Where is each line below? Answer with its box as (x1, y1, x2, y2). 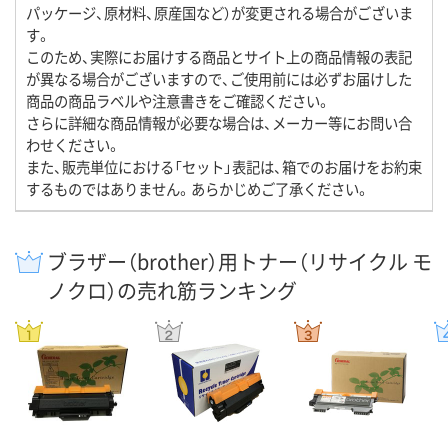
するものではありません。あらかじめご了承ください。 (26, 178, 370, 200)
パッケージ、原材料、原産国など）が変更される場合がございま (26, 2, 413, 24)
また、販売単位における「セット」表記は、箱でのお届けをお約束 (26, 156, 422, 178)
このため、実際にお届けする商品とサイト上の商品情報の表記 (26, 46, 412, 68)
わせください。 (26, 134, 121, 156)
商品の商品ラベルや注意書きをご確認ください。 (26, 90, 331, 112)
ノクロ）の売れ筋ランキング (47, 276, 297, 306)
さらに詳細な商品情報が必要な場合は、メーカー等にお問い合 (26, 112, 412, 134)
